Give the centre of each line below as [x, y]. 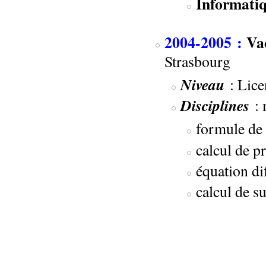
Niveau [202, 85]
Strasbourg [197, 61]
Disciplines [215, 105]
